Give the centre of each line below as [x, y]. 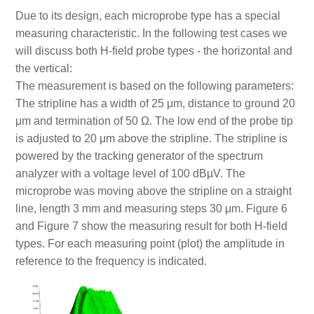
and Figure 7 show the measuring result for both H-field [151, 226]
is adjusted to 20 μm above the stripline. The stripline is [151, 139]
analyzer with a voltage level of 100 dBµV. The [130, 174]
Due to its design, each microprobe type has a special [148, 16]
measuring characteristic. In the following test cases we [151, 34]
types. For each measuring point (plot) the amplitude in [150, 244]
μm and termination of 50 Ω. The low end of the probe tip [154, 121]
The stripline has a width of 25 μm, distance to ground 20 [155, 104]
